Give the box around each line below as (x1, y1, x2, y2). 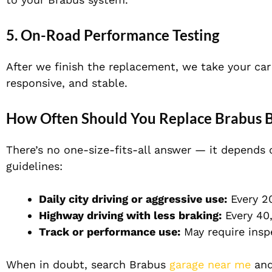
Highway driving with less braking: (39, 209, 222, 222)
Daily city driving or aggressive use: (39, 192, 227, 206)
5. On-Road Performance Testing (6, 26, 219, 44)
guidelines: (6, 160, 63, 173)
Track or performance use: (39, 225, 180, 239)
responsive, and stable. (6, 76, 127, 90)
